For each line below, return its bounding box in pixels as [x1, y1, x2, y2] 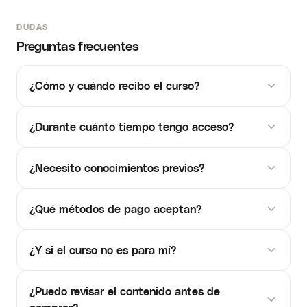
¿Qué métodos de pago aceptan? [29, 202, 201, 215]
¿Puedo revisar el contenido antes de [29, 284, 220, 297]
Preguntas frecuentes [16, 38, 138, 53]
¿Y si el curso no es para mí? [29, 243, 176, 256]
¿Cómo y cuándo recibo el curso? [29, 79, 199, 92]
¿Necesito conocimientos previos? [29, 161, 204, 174]
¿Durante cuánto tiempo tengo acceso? [29, 120, 234, 133]
